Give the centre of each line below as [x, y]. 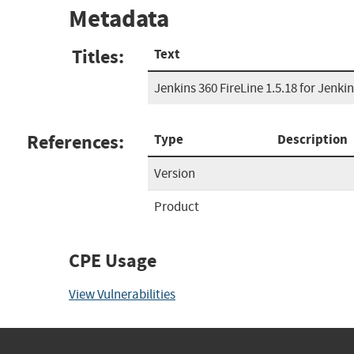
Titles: [98, 56]
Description [313, 139]
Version [175, 173]
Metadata [119, 19]
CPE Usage [113, 260]
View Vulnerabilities [122, 294]
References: [75, 142]
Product [177, 206]
